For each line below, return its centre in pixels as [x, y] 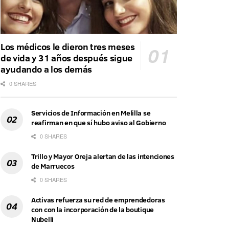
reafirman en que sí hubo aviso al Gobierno [99, 123]
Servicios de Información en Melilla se [91, 113]
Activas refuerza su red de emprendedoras [98, 200]
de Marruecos [53, 166]
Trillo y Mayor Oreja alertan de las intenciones [103, 157]
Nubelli [43, 220]
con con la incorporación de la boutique [93, 210]
